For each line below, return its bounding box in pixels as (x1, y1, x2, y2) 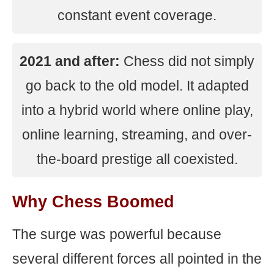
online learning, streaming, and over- (22, 127, 252, 143)
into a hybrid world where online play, (21, 102, 253, 118)
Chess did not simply (120, 53, 254, 69)
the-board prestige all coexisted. (36, 151, 238, 167)
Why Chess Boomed (12, 193, 174, 211)
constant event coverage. (57, 7, 217, 23)
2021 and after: (20, 53, 120, 69)
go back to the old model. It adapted (25, 78, 249, 94)
